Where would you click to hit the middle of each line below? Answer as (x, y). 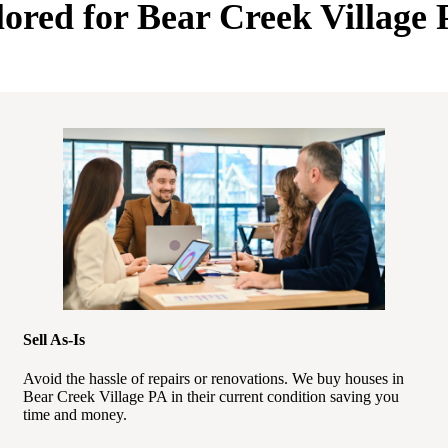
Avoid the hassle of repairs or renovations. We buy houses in (213, 379)
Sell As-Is (53, 340)
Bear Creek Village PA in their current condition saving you (210, 397)
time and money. (74, 415)
